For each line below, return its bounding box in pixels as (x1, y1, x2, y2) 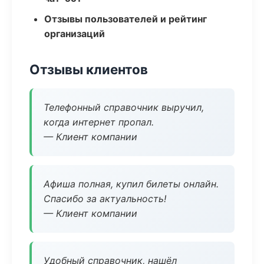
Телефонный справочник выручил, (44, 101, 204, 113)
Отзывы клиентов (29, 61, 148, 77)
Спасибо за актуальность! (44, 193, 166, 204)
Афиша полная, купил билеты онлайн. (44, 178, 219, 190)
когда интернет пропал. (44, 116, 154, 128)
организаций (44, 28, 105, 39)
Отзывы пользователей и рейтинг (44, 13, 207, 25)
